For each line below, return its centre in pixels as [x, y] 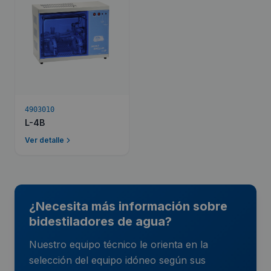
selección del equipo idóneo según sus [117, 260]
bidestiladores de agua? [100, 221]
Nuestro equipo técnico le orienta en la [119, 244]
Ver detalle [44, 140]
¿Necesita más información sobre [128, 206]
